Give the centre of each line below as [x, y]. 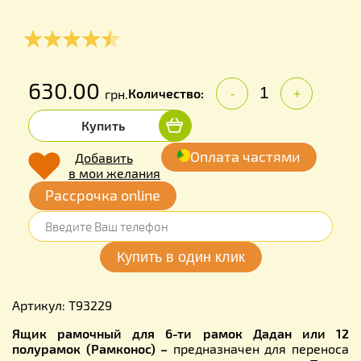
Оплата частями [245, 156]
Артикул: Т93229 [62, 305]
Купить [103, 125]
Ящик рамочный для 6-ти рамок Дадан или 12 [180, 333]
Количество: [166, 93]
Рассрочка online [103, 195]
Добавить [104, 157]
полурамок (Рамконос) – [93, 348]
